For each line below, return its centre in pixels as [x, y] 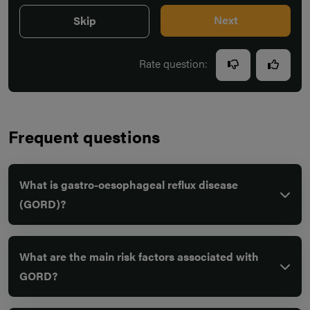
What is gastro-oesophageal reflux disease [129, 184]
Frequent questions [84, 136]
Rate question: [175, 64]
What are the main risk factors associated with [139, 256]
